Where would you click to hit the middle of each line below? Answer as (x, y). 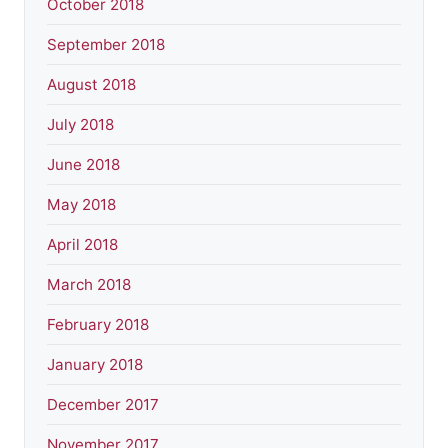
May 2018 (81, 204)
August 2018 (91, 84)
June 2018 (83, 164)
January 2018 (95, 364)
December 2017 (103, 404)
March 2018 (89, 284)
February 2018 (98, 324)
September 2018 (106, 44)
